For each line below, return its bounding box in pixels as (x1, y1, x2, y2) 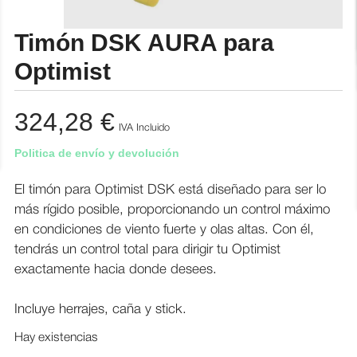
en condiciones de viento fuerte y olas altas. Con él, (14, 223, 315, 236)
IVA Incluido (119, 123, 171, 132)
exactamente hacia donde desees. (14, 263, 218, 276)
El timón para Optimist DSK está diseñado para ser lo (14, 183, 327, 196)
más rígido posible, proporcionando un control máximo (14, 203, 331, 216)
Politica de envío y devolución (14, 146, 180, 159)
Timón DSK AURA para (14, 29, 275, 56)
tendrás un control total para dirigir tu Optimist (14, 243, 281, 256)
